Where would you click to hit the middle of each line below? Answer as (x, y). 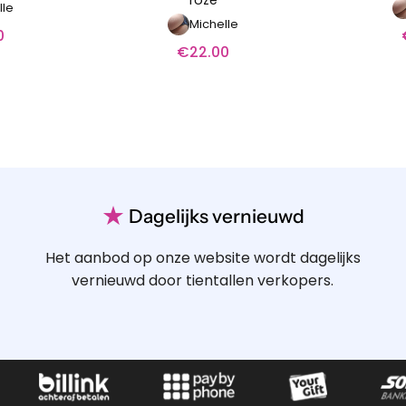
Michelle (214, 24)
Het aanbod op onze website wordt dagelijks (203, 257)
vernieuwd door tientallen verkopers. (203, 280)
